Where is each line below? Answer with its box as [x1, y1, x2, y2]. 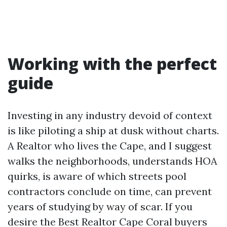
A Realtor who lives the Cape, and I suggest [8, 139, 212, 152]
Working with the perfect [8, 52, 217, 74]
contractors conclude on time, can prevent [8, 184, 212, 198]
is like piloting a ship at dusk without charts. [8, 124, 219, 137]
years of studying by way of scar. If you [8, 200, 193, 213]
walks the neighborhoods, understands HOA [8, 154, 217, 167]
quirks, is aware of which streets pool [8, 169, 186, 182]
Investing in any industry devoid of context [8, 108, 212, 122]
